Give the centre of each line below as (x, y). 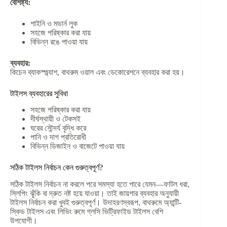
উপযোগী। (24, 221)
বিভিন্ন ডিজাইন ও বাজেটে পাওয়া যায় (78, 146)
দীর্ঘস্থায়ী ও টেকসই (55, 119)
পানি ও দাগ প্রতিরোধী (58, 137)
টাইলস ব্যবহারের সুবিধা (39, 93)
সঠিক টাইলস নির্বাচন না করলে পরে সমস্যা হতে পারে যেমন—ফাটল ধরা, (100, 184)
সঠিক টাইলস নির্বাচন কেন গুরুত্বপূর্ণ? (56, 168)
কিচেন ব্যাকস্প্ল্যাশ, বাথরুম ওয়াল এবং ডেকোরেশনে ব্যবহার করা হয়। (98, 72)
